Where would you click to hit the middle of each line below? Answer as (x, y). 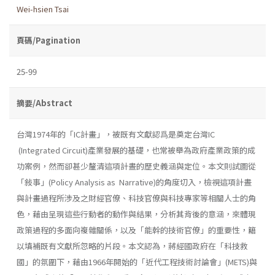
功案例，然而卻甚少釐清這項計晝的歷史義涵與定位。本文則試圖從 (136, 166)
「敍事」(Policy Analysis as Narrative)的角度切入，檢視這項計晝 (134, 182)
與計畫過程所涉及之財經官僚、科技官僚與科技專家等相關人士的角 (136, 198)
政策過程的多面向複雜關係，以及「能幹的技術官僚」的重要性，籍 (136, 230)
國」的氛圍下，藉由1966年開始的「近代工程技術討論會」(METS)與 (137, 261)
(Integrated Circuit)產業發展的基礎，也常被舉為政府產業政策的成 (136, 150)
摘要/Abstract (45, 103)
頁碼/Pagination (48, 40)
